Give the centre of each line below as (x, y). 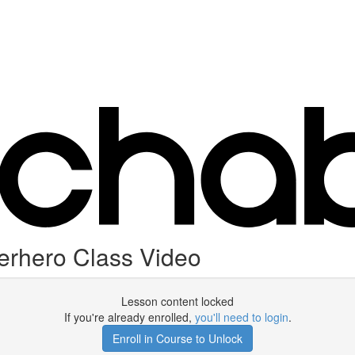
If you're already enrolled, (129, 317)
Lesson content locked (177, 301)
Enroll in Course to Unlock (177, 338)
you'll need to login (241, 317)
